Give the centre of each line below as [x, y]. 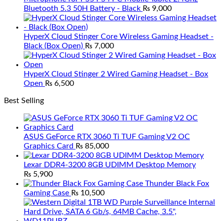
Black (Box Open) [53, 46]
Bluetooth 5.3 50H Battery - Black [82, 8]
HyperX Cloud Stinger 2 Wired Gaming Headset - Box [116, 74]
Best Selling [24, 101]
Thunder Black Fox [177, 184]
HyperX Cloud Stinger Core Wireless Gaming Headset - [119, 37]
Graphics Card [49, 146]
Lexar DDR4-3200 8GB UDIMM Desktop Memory [110, 165]
